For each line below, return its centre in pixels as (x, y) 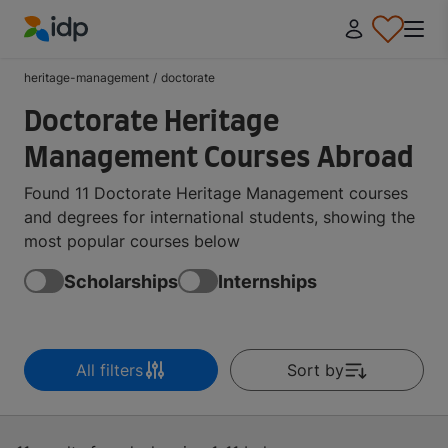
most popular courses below (132, 241)
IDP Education (76, 53)
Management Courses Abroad (219, 159)
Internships (267, 281)
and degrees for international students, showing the (219, 217)
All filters (109, 370)
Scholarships (121, 281)
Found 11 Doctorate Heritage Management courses (216, 193)
